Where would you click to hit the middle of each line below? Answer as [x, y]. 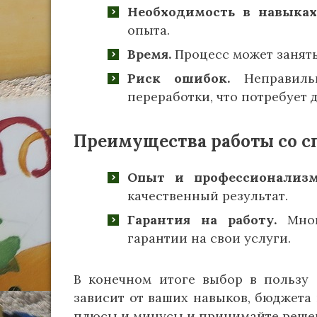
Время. [149, 54]
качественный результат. [208, 195]
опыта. [149, 30]
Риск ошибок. [179, 78]
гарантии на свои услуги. [209, 238]
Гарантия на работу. [202, 219]
